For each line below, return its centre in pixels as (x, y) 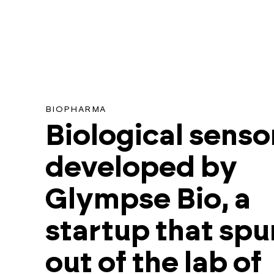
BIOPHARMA (76, 109)
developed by (141, 168)
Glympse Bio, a (148, 200)
